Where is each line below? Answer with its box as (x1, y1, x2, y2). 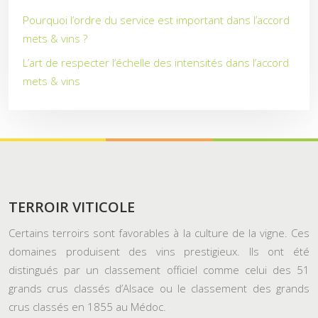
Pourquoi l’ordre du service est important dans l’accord (23, 13, 290, 27)
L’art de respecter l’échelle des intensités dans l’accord (23, 55, 289, 70)
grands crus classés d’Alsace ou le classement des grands (9, 281, 309, 295)
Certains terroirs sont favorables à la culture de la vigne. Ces (9, 226, 309, 240)
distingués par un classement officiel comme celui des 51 (9, 263, 309, 277)
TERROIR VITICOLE (9, 197, 135, 216)
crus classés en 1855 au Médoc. (9, 300, 166, 314)
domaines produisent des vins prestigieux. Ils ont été (9, 244, 309, 258)
